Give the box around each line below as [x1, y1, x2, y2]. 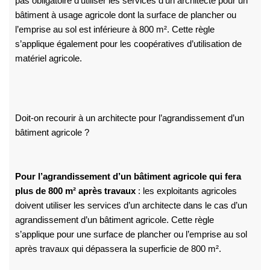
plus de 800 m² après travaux [14, 186, 136, 196]
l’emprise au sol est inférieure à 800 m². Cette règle [14, 24, 215, 34]
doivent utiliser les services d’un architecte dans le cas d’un [14, 201, 247, 211]
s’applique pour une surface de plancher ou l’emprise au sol [14, 230, 247, 240]
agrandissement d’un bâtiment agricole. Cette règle [14, 215, 214, 225]
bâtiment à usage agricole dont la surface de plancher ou [14, 10, 236, 20]
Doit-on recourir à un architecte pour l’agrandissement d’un [14, 113, 244, 123]
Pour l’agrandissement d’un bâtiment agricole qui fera [14, 172, 241, 182]
